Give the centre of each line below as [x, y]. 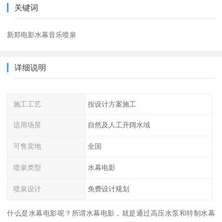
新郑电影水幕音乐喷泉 [42, 34]
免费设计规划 [108, 189]
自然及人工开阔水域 [119, 125]
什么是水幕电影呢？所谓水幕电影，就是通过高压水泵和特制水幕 [111, 213]
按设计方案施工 [112, 104]
